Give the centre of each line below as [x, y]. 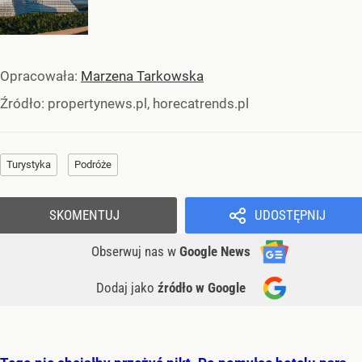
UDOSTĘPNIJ [290, 215]
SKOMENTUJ [84, 215]
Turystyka [29, 164]
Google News [215, 251]
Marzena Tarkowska [142, 76]
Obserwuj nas [129, 251]
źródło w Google [202, 287]
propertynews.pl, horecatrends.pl [148, 103]
